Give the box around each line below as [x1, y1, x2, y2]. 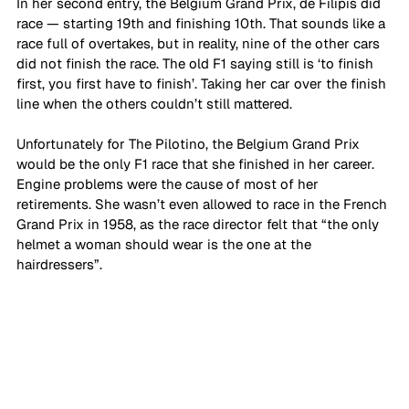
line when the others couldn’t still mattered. [16, 94, 296, 112]
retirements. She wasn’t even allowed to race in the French [16, 194, 391, 213]
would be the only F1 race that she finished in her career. [16, 154, 378, 173]
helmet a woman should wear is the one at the [16, 235, 315, 253]
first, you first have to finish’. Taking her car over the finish [16, 74, 390, 92]
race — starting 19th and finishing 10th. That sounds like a [16, 14, 389, 32]
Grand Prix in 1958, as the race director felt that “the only [16, 215, 383, 233]
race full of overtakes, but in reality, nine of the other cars [16, 34, 383, 52]
